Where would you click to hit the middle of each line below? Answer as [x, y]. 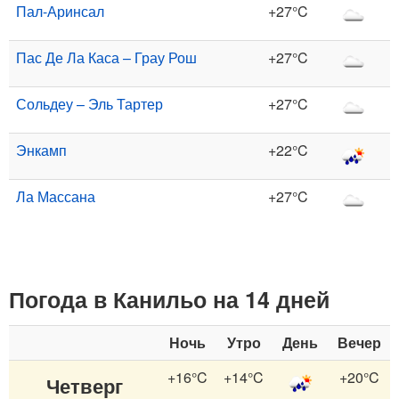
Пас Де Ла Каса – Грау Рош [106, 57]
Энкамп [41, 150]
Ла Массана [56, 196]
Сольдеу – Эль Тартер [90, 103]
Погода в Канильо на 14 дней [169, 299]
